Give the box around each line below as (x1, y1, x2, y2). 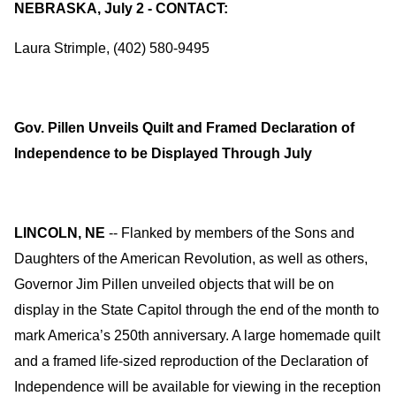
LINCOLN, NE (14, 225, 105, 240)
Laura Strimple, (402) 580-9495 (14, 41, 209, 56)
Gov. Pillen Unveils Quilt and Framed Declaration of (14, 120, 354, 135)
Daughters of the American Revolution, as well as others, (14, 251, 368, 266)
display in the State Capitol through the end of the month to (14, 302, 379, 317)
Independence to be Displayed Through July (14, 146, 312, 161)
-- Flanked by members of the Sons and (105, 225, 354, 240)
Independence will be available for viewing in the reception (14, 379, 381, 394)
